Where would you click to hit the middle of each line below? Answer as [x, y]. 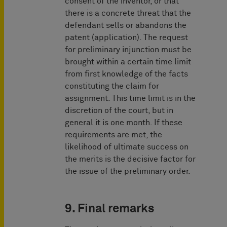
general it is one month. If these [124, 123]
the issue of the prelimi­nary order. [129, 172]
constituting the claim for [112, 86]
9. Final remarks [110, 209]
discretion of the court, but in [119, 111]
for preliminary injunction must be [128, 50]
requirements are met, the [113, 135]
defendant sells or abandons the [126, 26]
